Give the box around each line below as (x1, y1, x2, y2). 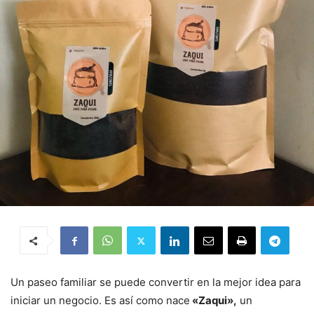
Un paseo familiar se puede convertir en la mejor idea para (11, 275, 301, 289)
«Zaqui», (190, 294, 237, 307)
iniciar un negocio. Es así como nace (11, 294, 190, 307)
